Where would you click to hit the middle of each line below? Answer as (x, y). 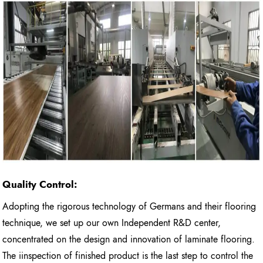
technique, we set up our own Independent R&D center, (112, 222)
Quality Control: (40, 185)
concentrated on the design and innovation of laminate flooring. (129, 239)
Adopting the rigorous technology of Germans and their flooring (129, 206)
